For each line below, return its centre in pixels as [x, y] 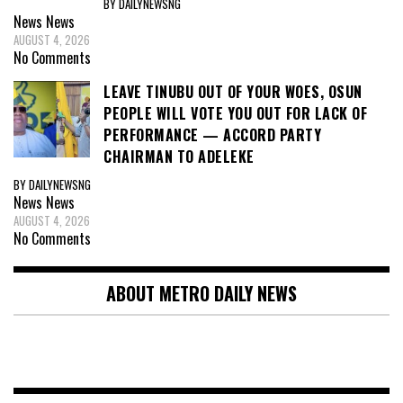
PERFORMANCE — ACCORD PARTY [212, 135]
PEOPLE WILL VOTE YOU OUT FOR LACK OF [235, 114]
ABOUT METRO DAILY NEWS [201, 293]
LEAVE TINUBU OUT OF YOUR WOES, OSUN [233, 92]
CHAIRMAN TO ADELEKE [179, 157]
